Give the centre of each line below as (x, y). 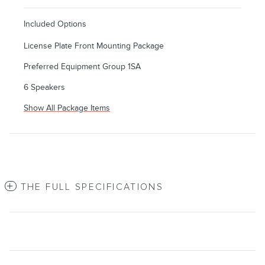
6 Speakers (44, 88)
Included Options (55, 24)
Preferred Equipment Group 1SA (82, 67)
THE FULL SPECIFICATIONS (92, 188)
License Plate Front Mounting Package (94, 46)
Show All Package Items (67, 108)
